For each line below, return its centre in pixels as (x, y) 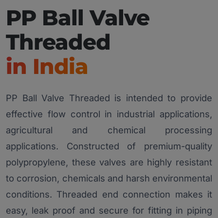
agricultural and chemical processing (109, 130)
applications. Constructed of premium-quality (109, 146)
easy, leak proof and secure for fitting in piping (109, 210)
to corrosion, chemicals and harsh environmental (109, 178)
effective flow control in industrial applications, (109, 114)
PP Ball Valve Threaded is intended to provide (109, 98)
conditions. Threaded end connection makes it (109, 194)
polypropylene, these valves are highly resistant (109, 162)
